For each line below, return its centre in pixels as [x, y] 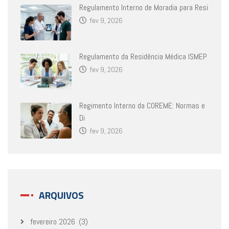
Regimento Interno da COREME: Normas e [142, 105]
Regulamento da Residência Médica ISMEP [143, 56]
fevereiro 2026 [53, 221]
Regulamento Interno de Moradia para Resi [144, 7]
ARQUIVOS [61, 195]
